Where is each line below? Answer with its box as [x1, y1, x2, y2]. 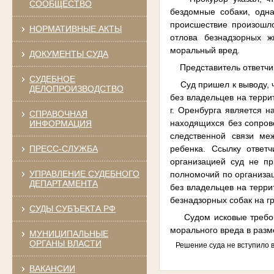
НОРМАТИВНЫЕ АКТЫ [29, 23, 122, 34]
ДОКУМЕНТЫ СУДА [29, 48, 108, 59]
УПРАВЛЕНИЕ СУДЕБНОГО [29, 168, 139, 179]
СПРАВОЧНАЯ [29, 108, 87, 119]
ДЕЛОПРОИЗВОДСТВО [29, 83, 124, 94]
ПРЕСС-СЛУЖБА [29, 143, 98, 154]
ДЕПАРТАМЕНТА [29, 178, 98, 188]
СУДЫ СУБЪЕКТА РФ [29, 203, 116, 213]
